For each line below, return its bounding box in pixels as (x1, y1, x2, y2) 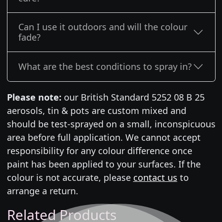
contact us (133, 171, 177, 183)
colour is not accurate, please (6, 171, 133, 183)
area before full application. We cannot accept (6, 131, 201, 143)
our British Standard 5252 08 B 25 (61, 91, 205, 103)
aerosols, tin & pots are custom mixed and (6, 104, 186, 116)
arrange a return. (6, 184, 78, 197)
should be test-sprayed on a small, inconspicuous (6, 117, 216, 130)
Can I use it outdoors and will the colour (18, 21, 187, 33)
